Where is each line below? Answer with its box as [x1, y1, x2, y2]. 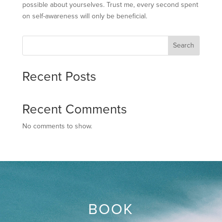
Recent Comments [22, 103, 127, 116]
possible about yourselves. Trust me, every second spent [22, 1, 198, 8]
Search [173, 42, 195, 49]
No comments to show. [22, 123, 92, 130]
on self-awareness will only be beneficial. [22, 13, 147, 20]
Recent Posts [22, 70, 96, 83]
